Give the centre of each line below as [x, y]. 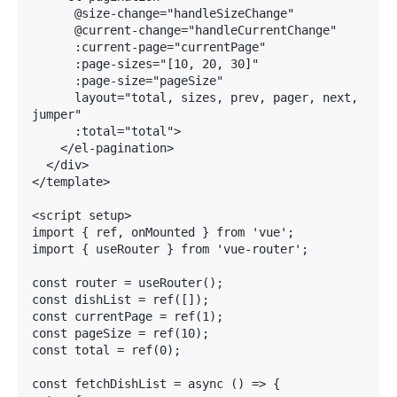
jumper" [57, 114]
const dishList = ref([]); [121, 300]
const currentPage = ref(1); [128, 316]
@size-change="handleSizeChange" [53, 13]
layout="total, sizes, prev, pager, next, [53, 97]
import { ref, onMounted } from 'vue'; [163, 232]
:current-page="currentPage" [53, 47]
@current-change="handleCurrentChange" [53, 30]
